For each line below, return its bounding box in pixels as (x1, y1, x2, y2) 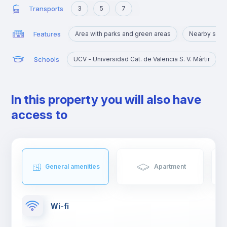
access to (11, 107, 68, 122)
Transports (28, 4, 63, 13)
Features (33, 29, 61, 38)
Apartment (154, 163, 186, 170)
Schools (34, 55, 60, 63)
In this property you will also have (11, 92, 202, 107)
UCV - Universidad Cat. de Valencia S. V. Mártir (73, 55, 210, 63)
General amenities (45, 163, 100, 170)
